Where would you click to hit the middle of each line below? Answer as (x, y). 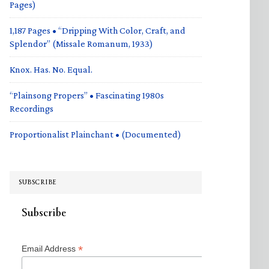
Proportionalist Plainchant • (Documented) (95, 134)
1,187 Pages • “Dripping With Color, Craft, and (98, 30)
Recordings (32, 108)
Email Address (50, 249)
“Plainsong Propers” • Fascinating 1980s (87, 95)
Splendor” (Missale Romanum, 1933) (81, 44)
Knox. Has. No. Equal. (51, 69)
